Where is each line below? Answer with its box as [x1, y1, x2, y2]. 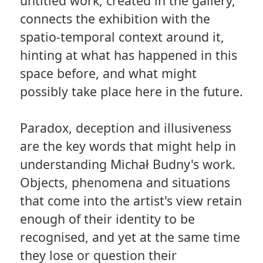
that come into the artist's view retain [19, 191, 242, 209]
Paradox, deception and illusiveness [19, 119, 231, 136]
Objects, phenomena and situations [19, 173, 230, 191]
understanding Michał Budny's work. [19, 155, 235, 173]
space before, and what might [19, 64, 197, 82]
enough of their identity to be [19, 210, 195, 227]
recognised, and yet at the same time [19, 228, 240, 245]
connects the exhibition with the [19, 9, 210, 27]
